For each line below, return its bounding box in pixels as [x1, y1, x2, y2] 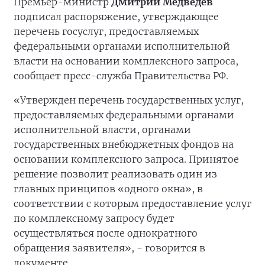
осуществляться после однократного [14, 227, 198, 240]
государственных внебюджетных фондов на [14, 138, 234, 151]
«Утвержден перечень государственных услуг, [14, 94, 244, 106]
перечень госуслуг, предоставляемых [14, 25, 199, 38]
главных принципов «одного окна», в [14, 183, 203, 195]
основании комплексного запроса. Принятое [14, 153, 239, 166]
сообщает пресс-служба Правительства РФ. [14, 70, 228, 82]
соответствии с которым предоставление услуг [14, 198, 251, 210]
